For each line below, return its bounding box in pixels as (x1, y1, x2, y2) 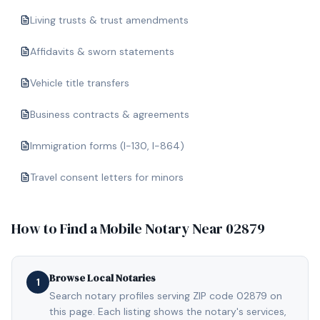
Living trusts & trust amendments (30, 14, 189, 26)
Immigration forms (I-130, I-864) (30, 139, 184, 152)
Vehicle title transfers (30, 76, 129, 89)
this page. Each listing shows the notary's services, (49, 305, 286, 318)
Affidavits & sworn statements (30, 45, 174, 58)
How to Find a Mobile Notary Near (11, 219, 226, 239)
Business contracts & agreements (30, 108, 189, 121)
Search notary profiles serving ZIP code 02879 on (49, 289, 282, 302)
